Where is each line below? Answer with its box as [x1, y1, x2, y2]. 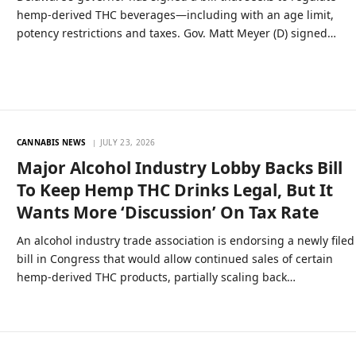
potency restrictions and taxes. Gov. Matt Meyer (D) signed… [17, 25, 337, 41]
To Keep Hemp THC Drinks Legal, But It [17, 178, 334, 201]
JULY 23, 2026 [99, 136, 156, 148]
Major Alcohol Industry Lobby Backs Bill [17, 156, 343, 179]
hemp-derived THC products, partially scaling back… [17, 269, 296, 284]
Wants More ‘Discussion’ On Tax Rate [17, 200, 319, 223]
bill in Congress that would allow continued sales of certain [17, 250, 334, 266]
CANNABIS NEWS [17, 136, 87, 148]
